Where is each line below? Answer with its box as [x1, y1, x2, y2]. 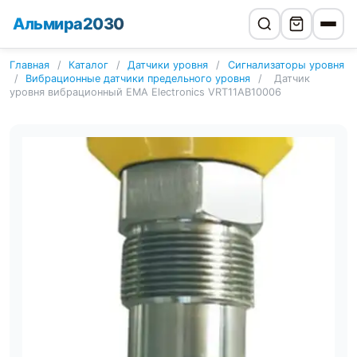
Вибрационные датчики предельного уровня [25, 73, 251, 84]
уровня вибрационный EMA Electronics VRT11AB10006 [10, 86, 281, 98]
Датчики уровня [127, 59, 209, 71]
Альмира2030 [13, 14, 124, 33]
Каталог [69, 59, 109, 71]
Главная [10, 59, 49, 71]
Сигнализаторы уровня [227, 59, 344, 71]
